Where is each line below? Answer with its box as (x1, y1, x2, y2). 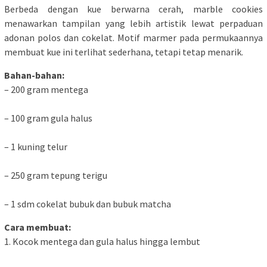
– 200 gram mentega (4, 83, 88, 96)
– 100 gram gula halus (4, 112, 92, 125)
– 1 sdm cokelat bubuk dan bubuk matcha (4, 198, 171, 210)
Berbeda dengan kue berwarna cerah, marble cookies (4, 3, 263, 15)
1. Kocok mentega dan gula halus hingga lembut (4, 235, 200, 248)
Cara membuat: (4, 221, 71, 234)
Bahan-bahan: (4, 69, 64, 82)
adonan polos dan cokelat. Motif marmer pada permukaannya (4, 32, 263, 44)
